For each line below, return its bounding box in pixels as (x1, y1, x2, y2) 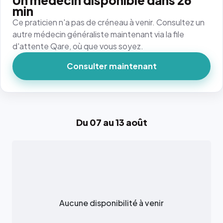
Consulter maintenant (66, 61, 157, 71)
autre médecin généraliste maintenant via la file (12, 29, 184, 39)
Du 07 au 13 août (76, 116, 147, 128)
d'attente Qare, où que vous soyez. (12, 41, 143, 51)
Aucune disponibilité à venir (59, 198, 164, 208)
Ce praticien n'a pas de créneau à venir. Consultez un (12, 17, 205, 27)
